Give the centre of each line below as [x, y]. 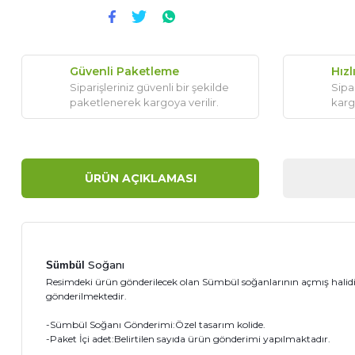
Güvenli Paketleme [124, 72]
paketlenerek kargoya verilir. [144, 103]
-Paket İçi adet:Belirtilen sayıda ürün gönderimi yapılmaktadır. [188, 339]
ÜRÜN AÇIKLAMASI [140, 178]
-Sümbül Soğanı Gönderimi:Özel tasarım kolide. [156, 325]
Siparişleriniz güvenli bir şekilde [149, 88]
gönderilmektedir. [86, 296]
